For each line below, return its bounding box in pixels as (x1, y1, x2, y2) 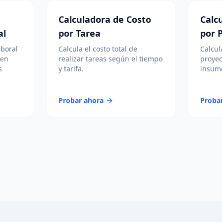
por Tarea (58, 27, 101, 39)
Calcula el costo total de (58, 44, 138, 54)
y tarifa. (58, 64, 84, 73)
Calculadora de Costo (58, 13, 152, 25)
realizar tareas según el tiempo (58, 54, 163, 63)
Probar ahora (58, 96, 104, 105)
